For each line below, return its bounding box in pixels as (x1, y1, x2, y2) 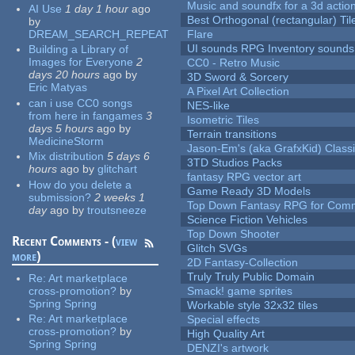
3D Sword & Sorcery (187, 71, 289, 84)
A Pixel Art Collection (187, 85, 290, 98)
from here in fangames (29, 109, 143, 122)
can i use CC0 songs (29, 96, 133, 109)
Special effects (187, 313, 261, 326)
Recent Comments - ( (12, 233, 116, 249)
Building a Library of (29, 43, 129, 56)
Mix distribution (29, 150, 105, 163)
